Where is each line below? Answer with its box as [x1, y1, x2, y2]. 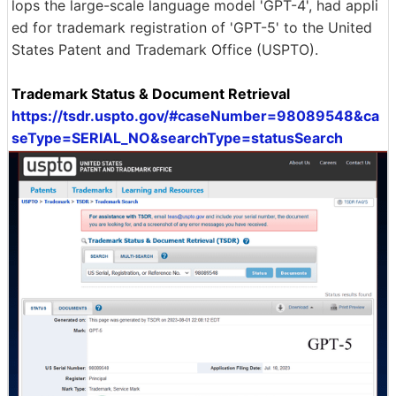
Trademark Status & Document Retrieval [11, 84, 290, 103]
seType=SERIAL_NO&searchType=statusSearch [11, 128, 343, 147]
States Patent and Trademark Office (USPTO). [11, 40, 318, 58]
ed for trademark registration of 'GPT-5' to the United [11, 18, 372, 36]
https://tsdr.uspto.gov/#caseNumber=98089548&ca [11, 106, 379, 125]
